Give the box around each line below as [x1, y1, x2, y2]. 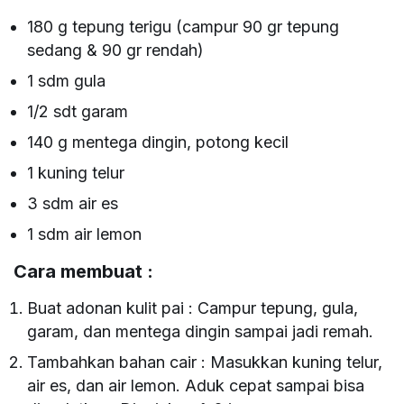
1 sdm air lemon [27, 224, 142, 243]
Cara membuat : [14, 260, 153, 282]
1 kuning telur [27, 162, 125, 182]
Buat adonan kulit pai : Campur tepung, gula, [27, 298, 359, 317]
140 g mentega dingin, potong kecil [27, 132, 289, 151]
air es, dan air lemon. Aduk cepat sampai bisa [27, 375, 365, 395]
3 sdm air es [27, 193, 119, 213]
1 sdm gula [27, 70, 106, 90]
